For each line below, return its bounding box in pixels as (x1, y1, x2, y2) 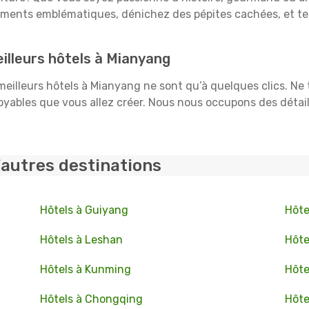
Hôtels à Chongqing (39, 292, 143, 306)
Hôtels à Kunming (39, 263, 131, 276)
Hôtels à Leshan (39, 233, 123, 246)
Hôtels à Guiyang (39, 203, 128, 217)
